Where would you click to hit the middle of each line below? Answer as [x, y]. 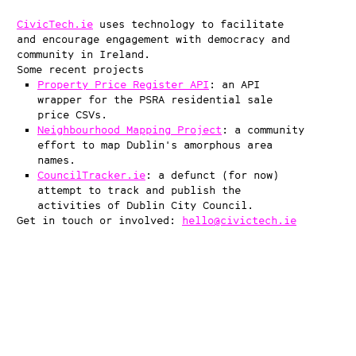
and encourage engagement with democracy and [153, 39]
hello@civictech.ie [239, 220]
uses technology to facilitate [188, 24]
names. [56, 160]
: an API [234, 84]
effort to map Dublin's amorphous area [155, 145]
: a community [263, 130]
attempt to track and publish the [139, 190]
